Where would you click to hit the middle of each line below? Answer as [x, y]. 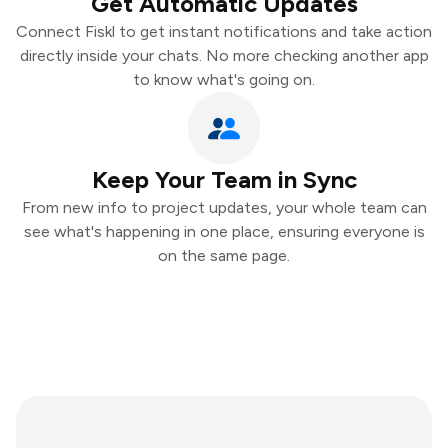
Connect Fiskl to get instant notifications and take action [224, 31]
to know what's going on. [224, 79]
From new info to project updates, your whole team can [224, 207]
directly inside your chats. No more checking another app [224, 55]
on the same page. [224, 255]
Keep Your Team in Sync [224, 179]
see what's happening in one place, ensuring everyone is [224, 231]
